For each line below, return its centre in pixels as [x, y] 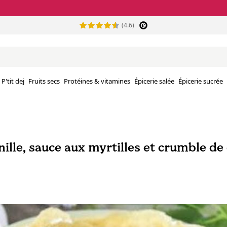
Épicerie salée [154, 81]
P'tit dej [13, 81]
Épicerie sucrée [201, 81]
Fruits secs [44, 81]
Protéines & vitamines [97, 81]
